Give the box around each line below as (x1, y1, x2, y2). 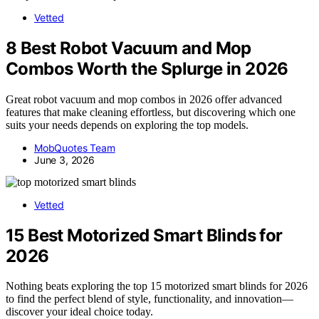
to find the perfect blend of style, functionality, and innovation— (6, 293, 293, 305)
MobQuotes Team (34, 141, 115, 154)
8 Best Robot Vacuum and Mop (6, 37, 251, 58)
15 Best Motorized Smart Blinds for (6, 224, 283, 246)
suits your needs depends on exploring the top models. (6, 118, 249, 131)
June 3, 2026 (34, 153, 95, 166)
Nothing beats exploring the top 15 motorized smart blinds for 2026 (6, 280, 308, 293)
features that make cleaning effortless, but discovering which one (6, 105, 296, 118)
